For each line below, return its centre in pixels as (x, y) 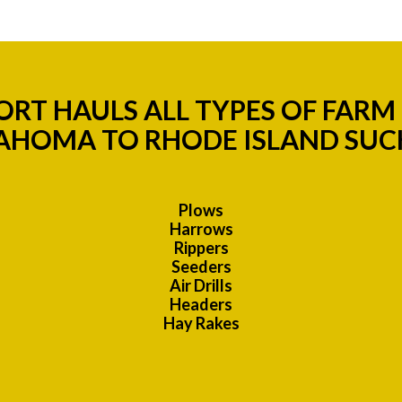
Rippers (201, 248)
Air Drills (201, 286)
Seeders (201, 267)
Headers (201, 305)
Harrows (201, 229)
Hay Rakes (201, 323)
